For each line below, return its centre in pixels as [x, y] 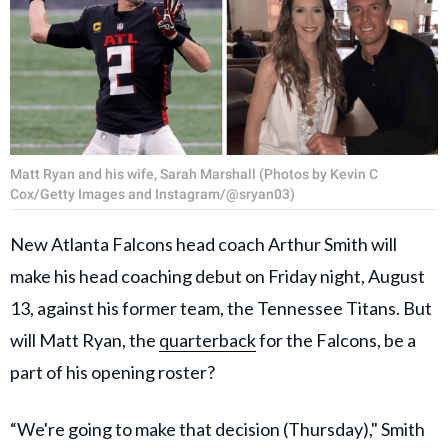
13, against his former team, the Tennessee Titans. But [221, 307]
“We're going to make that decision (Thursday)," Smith [217, 428]
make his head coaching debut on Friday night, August [217, 275]
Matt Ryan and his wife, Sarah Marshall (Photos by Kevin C [194, 173]
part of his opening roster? [112, 371]
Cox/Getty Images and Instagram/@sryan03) [152, 193]
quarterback [207, 339]
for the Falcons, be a [336, 339]
